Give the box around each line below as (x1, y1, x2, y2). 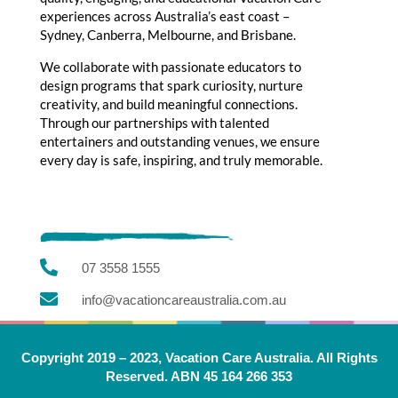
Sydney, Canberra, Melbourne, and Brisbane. (39, 26, 296, 43)
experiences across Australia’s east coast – (39, 7, 290, 24)
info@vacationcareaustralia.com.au (81, 291, 286, 307)
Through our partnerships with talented (39, 114, 269, 131)
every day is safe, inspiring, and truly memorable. (39, 151, 322, 168)
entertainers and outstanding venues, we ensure (39, 132, 320, 149)
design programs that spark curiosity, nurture (39, 76, 303, 93)
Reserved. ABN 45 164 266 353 (106, 368, 292, 384)
